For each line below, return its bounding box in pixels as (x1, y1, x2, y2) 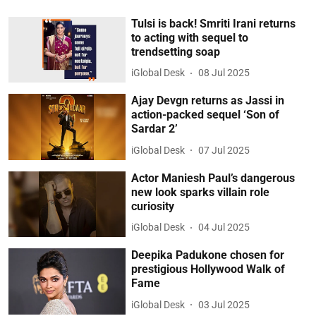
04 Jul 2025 (198, 221, 250, 233)
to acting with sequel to (131, 30, 249, 44)
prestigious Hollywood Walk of (131, 262, 286, 276)
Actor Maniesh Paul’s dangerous (131, 171, 296, 185)
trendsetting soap (131, 44, 221, 59)
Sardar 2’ (131, 122, 178, 136)
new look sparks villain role (131, 185, 270, 199)
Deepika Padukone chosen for (131, 248, 285, 262)
